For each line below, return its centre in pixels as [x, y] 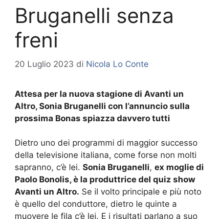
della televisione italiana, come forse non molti [106, 155]
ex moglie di [179, 167]
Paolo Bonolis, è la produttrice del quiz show [105, 180]
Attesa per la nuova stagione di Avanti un [99, 94]
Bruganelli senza [94, 16]
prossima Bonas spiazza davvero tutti [92, 118]
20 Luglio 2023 [44, 64]
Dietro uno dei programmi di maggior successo [106, 143]
